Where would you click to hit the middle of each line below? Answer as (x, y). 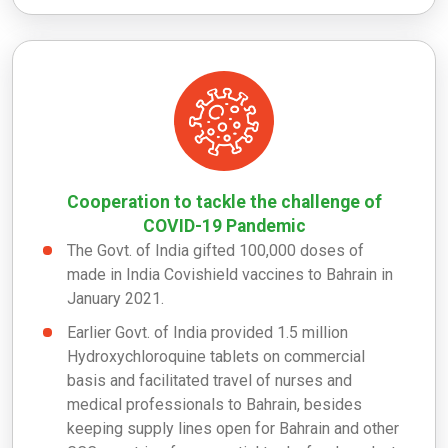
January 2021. (115, 298)
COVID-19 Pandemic (224, 225)
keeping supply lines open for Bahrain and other (233, 428)
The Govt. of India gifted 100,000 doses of (215, 250)
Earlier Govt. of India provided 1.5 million (207, 332)
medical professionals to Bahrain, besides (214, 404)
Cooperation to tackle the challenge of (224, 201)
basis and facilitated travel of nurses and (209, 380)
